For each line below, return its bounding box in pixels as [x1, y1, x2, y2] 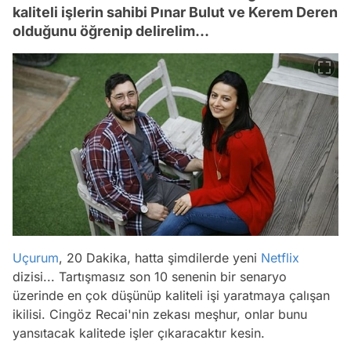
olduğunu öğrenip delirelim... [13, 22, 209, 39]
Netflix [261, 249, 299, 266]
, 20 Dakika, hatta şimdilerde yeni [59, 249, 261, 266]
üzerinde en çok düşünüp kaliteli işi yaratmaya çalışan [13, 287, 330, 303]
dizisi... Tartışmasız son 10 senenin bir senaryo [13, 268, 287, 284]
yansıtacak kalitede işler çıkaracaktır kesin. [13, 324, 265, 341]
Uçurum [13, 249, 59, 266]
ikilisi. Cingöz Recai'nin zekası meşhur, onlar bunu [13, 306, 307, 322]
